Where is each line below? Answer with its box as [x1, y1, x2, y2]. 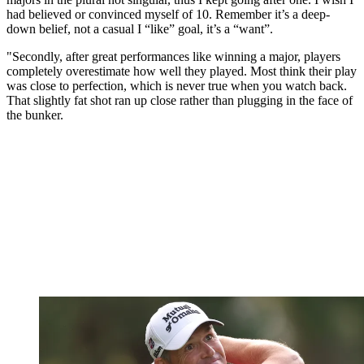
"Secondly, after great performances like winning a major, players [6, 50, 340, 64]
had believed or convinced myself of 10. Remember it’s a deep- [6, 7, 330, 22]
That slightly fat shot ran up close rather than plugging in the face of [6, 93, 353, 108]
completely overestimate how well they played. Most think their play [6, 64, 357, 79]
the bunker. [6, 108, 63, 123]
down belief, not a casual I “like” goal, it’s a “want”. [6, 22, 273, 37]
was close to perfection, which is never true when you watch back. [6, 79, 347, 93]
